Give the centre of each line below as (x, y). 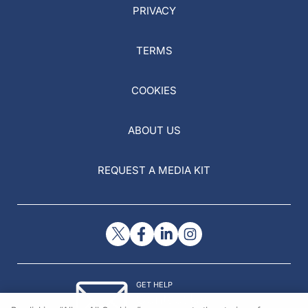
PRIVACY (154, 11)
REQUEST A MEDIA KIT (154, 170)
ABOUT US (154, 130)
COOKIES (154, 90)
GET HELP (154, 285)
